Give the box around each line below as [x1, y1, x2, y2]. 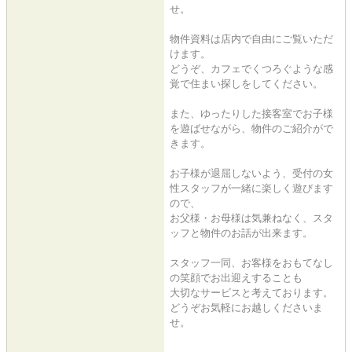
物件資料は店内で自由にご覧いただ [170, 32, 333, 45]
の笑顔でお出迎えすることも [170, 271, 302, 284]
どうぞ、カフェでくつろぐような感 [170, 62, 333, 75]
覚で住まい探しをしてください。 [170, 77, 323, 90]
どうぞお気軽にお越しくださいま [170, 301, 323, 313]
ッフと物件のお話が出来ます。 [170, 226, 313, 239]
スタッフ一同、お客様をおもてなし [170, 256, 333, 269]
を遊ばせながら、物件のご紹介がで [170, 122, 333, 134]
